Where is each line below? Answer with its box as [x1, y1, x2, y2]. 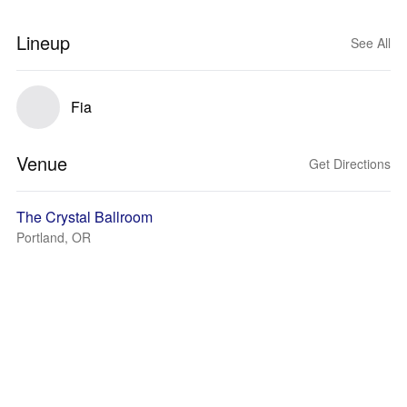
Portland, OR [16, 228, 91, 246]
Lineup [16, 29, 70, 55]
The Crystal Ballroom [16, 206, 153, 227]
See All [351, 34, 391, 52]
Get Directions [309, 154, 391, 173]
